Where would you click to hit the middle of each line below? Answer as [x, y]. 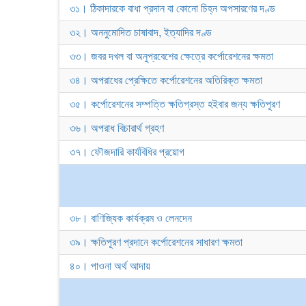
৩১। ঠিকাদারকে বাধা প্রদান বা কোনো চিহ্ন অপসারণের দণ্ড [172, 9]
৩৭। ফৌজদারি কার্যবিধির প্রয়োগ [127, 152]
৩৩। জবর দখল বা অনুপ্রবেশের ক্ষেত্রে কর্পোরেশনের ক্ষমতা [171, 56]
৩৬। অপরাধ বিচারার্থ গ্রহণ [117, 128]
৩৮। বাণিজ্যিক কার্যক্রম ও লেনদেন [131, 218]
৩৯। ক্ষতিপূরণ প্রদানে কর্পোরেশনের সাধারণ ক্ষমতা [156, 242]
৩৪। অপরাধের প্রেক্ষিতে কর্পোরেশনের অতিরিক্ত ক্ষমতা [166, 80]
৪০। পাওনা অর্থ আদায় [110, 266]
